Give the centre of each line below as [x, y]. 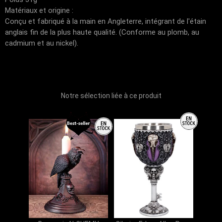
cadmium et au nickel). [42, 43]
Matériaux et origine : [39, 10]
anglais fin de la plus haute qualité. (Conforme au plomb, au [102, 32]
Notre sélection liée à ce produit [111, 96]
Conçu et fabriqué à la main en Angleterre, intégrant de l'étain [106, 21]
